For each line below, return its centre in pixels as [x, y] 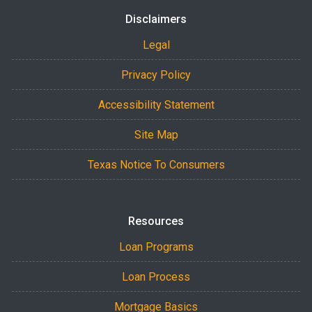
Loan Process [156, 276]
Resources [156, 221]
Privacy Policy [156, 75]
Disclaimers [156, 19]
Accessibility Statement [156, 104]
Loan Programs [156, 247]
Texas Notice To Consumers [156, 164]
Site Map [156, 134]
